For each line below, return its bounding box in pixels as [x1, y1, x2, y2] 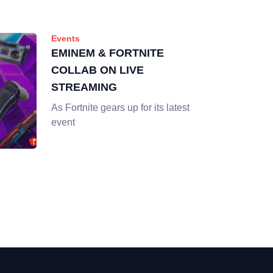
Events [51, 34, 80, 43]
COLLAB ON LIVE [51, 64, 144, 76]
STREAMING [51, 81, 117, 93]
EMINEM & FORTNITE [51, 47, 164, 59]
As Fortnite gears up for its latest [51, 102, 190, 113]
